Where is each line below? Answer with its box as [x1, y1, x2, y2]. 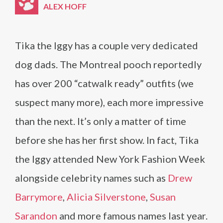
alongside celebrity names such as [15, 172, 168, 184]
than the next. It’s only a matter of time [15, 115, 186, 127]
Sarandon [15, 210, 57, 222]
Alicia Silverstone [67, 191, 146, 203]
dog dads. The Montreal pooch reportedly [15, 58, 202, 70]
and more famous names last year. [57, 210, 208, 222]
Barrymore [15, 191, 63, 203]
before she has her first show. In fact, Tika [15, 134, 199, 146]
